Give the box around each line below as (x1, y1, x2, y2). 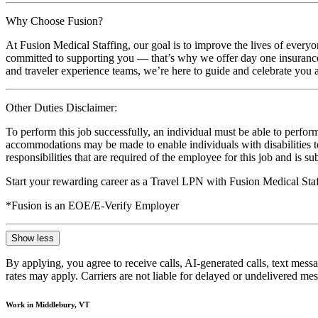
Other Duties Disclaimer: (6, 101, 117, 114)
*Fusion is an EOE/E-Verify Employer (6, 199, 179, 212)
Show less (11, 232, 54, 243)
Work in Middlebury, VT (6, 300, 89, 309)
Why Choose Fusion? (6, 14, 103, 27)
